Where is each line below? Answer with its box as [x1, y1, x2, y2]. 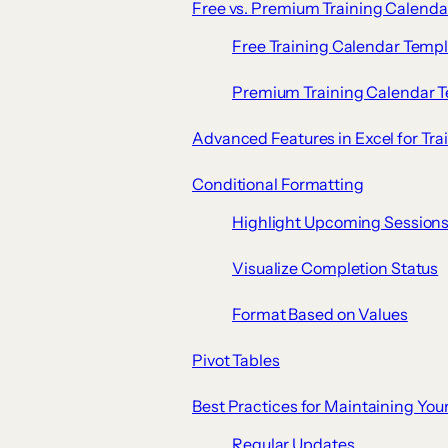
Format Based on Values [232, 304, 408, 325]
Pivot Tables [192, 350, 280, 371]
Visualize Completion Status [232, 258, 439, 279]
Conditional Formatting [192, 174, 364, 195]
